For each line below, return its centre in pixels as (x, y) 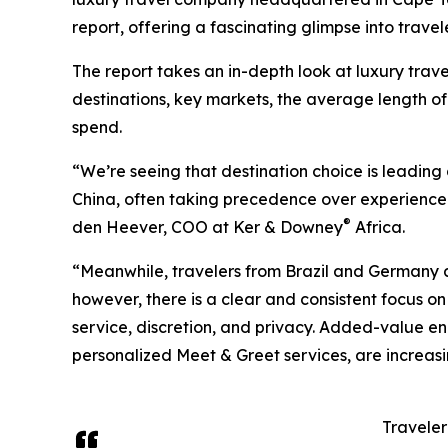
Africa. (378, 227)
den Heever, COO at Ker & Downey (207, 227)
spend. (97, 127)
